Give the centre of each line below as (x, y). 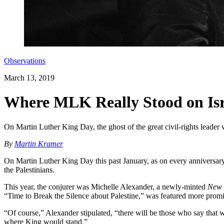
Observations (25, 61)
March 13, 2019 (29, 78)
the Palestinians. (29, 169)
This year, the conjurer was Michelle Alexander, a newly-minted (106, 186)
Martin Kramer (39, 143)
